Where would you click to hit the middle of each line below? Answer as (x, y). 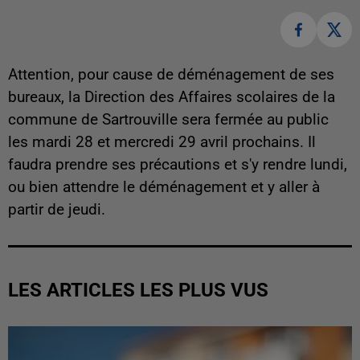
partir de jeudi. (57, 210)
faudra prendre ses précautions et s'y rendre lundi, (178, 165)
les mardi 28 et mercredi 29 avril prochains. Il (162, 143)
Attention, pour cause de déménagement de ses (171, 75)
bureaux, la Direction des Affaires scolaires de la (172, 98)
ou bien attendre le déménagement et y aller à (164, 188)
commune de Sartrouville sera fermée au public (168, 120)
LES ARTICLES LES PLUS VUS (138, 290)
